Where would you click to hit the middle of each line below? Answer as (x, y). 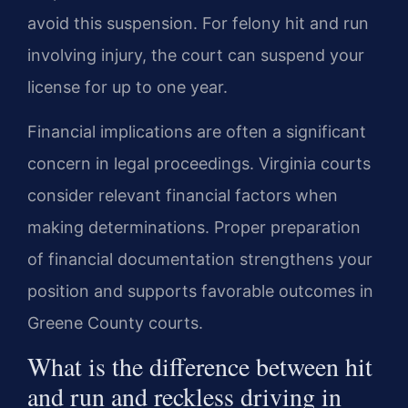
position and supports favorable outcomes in (200, 291)
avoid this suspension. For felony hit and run (198, 23)
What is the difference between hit (200, 367)
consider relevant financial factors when (183, 196)
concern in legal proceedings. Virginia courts (199, 164)
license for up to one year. (127, 87)
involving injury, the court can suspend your (196, 55)
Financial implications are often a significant (197, 132)
